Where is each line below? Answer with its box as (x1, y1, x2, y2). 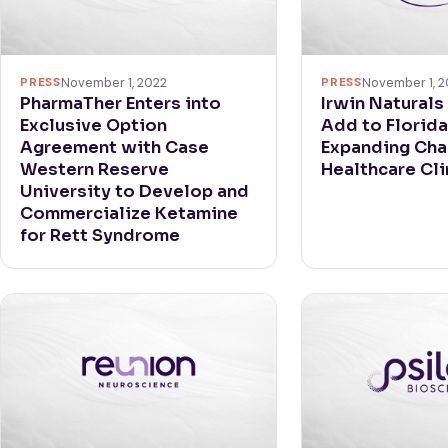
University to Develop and (20, 181, 250, 203)
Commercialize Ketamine (20, 203, 239, 225)
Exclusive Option (20, 115, 168, 137)
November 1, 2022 (60, 74, 167, 92)
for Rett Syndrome (20, 225, 181, 247)
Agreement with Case (20, 137, 210, 159)
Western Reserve (20, 159, 170, 181)
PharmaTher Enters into (20, 93, 222, 115)
